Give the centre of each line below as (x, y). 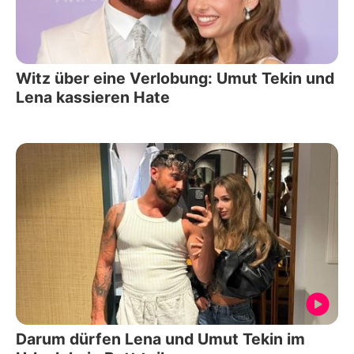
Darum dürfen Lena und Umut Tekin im (160, 339)
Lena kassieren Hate (93, 98)
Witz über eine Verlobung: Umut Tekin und (175, 79)
